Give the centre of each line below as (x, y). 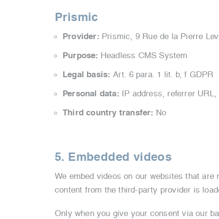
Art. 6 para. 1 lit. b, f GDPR (163, 74)
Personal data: (92, 94)
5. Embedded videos (113, 157)
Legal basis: (88, 75)
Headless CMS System (144, 55)
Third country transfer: (109, 113)
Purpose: (82, 55)
